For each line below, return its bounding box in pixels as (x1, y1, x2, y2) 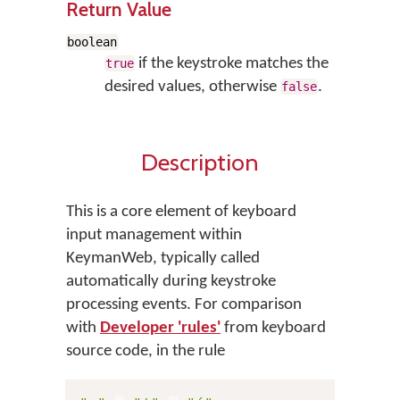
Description (141, 147, 259, 177)
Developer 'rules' (100, 320, 221, 337)
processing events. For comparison (66, 296, 302, 313)
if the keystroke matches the (135, 55, 329, 72)
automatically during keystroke (66, 273, 276, 290)
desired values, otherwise (104, 79, 280, 96)
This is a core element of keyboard (66, 204, 296, 221)
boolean (67, 35, 118, 49)
